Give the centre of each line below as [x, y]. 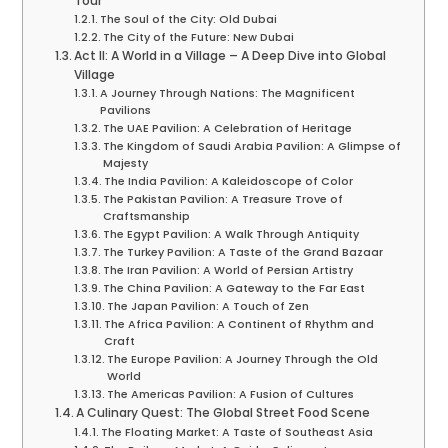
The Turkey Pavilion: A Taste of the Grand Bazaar [243, 252]
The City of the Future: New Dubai [199, 37]
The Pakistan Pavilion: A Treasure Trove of [223, 199]
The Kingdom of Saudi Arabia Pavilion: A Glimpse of [252, 146]
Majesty [126, 163]
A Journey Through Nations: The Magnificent [228, 93]
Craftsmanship [147, 216]
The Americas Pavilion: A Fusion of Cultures [231, 394]
